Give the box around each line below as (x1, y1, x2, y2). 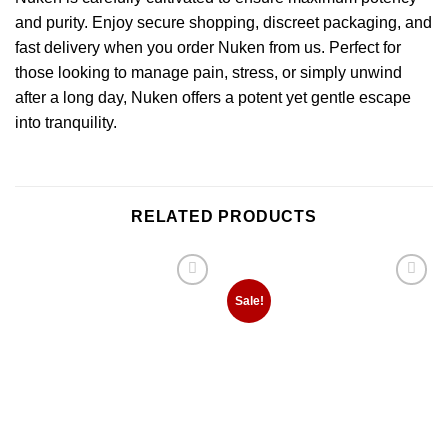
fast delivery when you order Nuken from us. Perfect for (15, 39, 401, 57)
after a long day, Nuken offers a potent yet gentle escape (15, 89, 411, 107)
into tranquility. (15, 114, 117, 132)
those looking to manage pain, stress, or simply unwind (15, 64, 402, 82)
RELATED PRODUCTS (131, 208, 317, 226)
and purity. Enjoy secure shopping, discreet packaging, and (15, 14, 432, 32)
